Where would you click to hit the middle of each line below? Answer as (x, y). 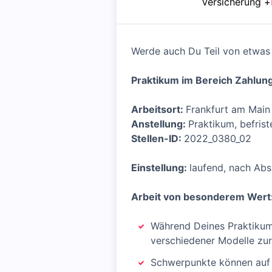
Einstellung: (160, 168)
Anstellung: (160, 124)
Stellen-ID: (158, 138)
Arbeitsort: (158, 109)
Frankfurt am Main (228, 109)
